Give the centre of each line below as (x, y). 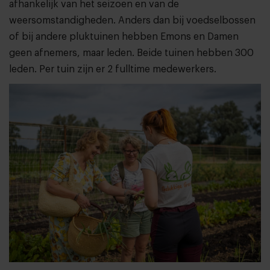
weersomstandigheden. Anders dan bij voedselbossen (132, 20)
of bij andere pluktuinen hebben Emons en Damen (124, 36)
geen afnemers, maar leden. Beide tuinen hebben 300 (131, 53)
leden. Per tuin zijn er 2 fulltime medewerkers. (113, 69)
